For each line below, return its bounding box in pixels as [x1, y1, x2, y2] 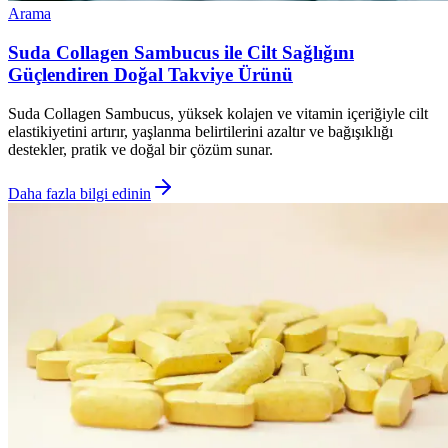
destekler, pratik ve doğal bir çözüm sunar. [8, 140, 273, 158]
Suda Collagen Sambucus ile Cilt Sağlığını [8, 42, 354, 64]
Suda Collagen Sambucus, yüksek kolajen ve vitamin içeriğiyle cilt [8, 104, 428, 122]
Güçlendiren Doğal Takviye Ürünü [8, 64, 293, 86]
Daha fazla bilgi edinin [8, 184, 151, 202]
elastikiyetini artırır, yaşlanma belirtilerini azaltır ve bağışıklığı [8, 122, 393, 140]
